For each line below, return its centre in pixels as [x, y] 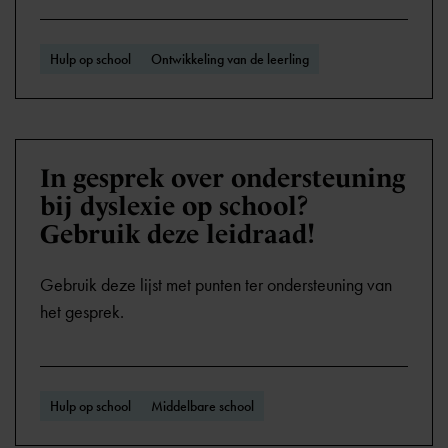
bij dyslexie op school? [174, 206]
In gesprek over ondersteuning [222, 178]
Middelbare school [202, 406]
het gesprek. [82, 312]
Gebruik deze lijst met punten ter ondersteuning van [216, 285]
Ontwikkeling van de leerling [230, 59]
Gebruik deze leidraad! [177, 234]
